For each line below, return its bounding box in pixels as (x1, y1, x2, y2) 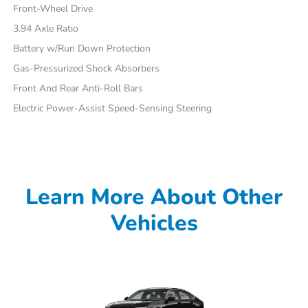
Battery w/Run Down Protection (13, 41, 151, 55)
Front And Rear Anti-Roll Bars (13, 81, 144, 95)
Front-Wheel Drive (13, 1, 93, 15)
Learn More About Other (25, 181, 283, 212)
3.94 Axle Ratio (13, 21, 79, 35)
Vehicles (110, 208, 198, 238)
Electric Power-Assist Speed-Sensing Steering (13, 101, 212, 115)
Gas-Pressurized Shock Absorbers (13, 61, 160, 75)
